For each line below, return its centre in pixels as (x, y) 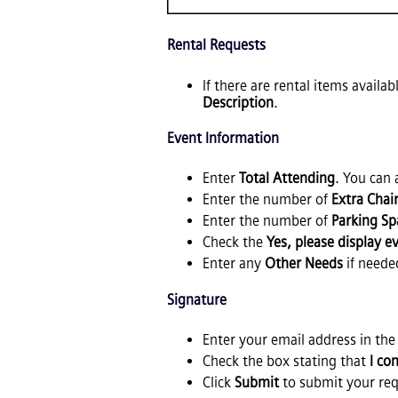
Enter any (234, 264)
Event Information (223, 138)
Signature (197, 299)
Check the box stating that (286, 361)
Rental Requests (216, 45)
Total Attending (287, 179)
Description (238, 102)
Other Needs (304, 264)
